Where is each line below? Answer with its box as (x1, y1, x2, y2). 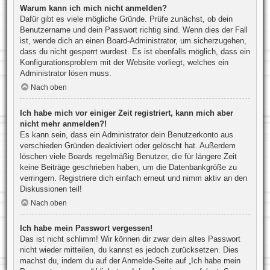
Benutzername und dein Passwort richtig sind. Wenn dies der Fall (19, 25, 248, 34)
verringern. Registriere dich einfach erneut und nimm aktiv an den (19, 173, 247, 183)
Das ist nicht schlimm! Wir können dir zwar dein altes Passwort (19, 234, 240, 244)
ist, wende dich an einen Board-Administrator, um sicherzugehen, (19, 36, 246, 45)
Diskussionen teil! (19, 184, 82, 193)
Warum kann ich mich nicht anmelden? (19, 3, 167, 13)
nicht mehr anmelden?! (19, 119, 107, 128)
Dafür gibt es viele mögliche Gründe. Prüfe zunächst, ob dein (19, 14, 233, 24)
